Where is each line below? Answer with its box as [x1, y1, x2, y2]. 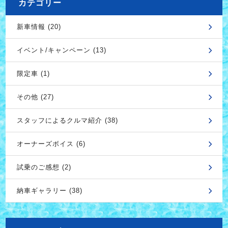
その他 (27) [16, 93, 54, 101]
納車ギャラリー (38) [16, 187, 82, 195]
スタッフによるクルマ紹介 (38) [16, 117, 118, 125]
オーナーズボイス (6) [16, 140, 85, 148]
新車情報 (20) [16, 23, 61, 31]
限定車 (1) [16, 70, 50, 78]
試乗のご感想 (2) [16, 163, 71, 172]
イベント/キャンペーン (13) [16, 46, 106, 54]
